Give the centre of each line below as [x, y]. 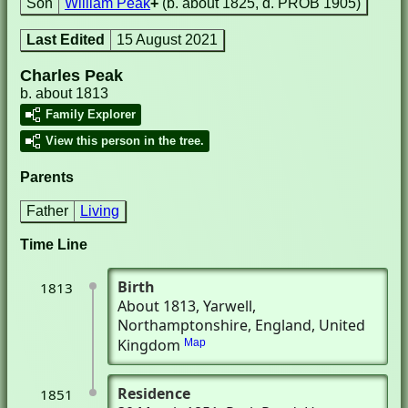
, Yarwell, [226, 306]
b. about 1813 [64, 93]
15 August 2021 [167, 40]
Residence [154, 393]
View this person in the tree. [125, 141]
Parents [47, 177]
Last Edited [66, 40]
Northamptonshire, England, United [241, 325]
